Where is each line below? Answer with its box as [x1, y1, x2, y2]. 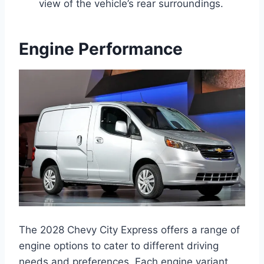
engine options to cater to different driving [19, 240, 219, 252]
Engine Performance [19, 38, 183, 59]
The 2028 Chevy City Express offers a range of [19, 224, 240, 236]
